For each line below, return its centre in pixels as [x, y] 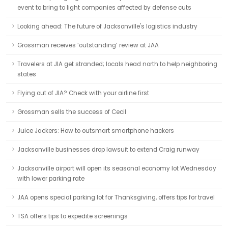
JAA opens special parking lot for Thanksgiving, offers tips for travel [116, 197]
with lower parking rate [51, 179]
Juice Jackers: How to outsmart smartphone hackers [96, 131]
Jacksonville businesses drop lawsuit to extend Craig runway [108, 150]
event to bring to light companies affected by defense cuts [104, 8]
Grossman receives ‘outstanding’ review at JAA [88, 45]
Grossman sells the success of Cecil [72, 112]
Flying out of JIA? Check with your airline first [83, 93]
